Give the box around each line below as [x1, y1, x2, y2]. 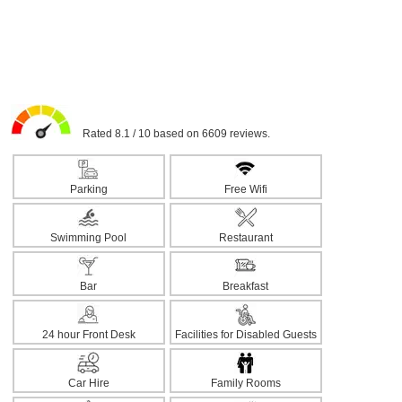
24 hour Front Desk [41, 328, 135, 341]
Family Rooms [210, 377, 281, 389]
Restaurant [218, 232, 273, 244]
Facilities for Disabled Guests [174, 328, 317, 341]
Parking [69, 183, 108, 196]
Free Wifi [223, 183, 267, 196]
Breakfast [223, 280, 268, 293]
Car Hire [67, 377, 109, 389]
